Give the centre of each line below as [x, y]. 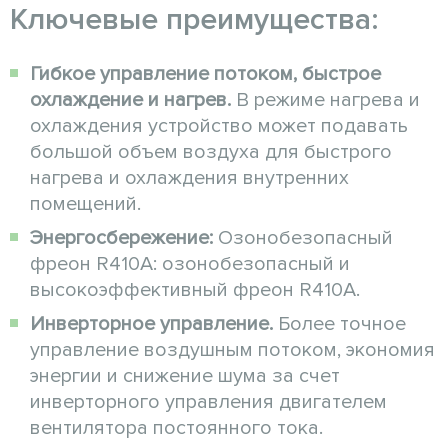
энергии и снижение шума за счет [185, 375]
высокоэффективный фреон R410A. [195, 289]
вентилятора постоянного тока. [176, 427]
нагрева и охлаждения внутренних [189, 177]
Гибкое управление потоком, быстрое [205, 73]
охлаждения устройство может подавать [219, 125]
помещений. [85, 203]
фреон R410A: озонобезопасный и [190, 263]
